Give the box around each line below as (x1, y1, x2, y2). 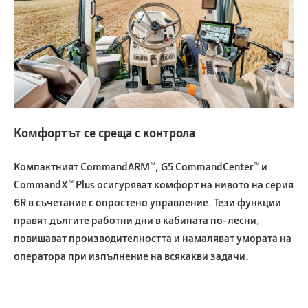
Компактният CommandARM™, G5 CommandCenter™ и (14, 159, 267, 174)
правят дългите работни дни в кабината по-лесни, (14, 212, 260, 228)
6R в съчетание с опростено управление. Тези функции (14, 195, 281, 210)
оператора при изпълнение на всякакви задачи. (14, 248, 249, 263)
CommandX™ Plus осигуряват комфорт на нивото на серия (14, 177, 294, 192)
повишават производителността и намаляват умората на (14, 230, 291, 245)
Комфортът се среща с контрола (14, 124, 195, 142)
